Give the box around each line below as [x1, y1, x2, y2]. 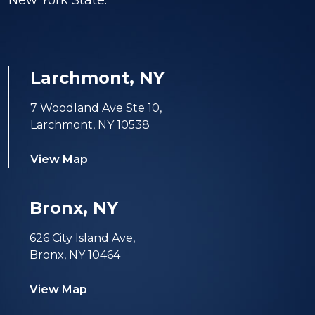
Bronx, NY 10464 [30, 248, 120, 262]
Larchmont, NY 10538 [30, 118, 150, 132]
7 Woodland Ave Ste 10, [30, 101, 162, 115]
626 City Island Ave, [30, 231, 135, 245]
